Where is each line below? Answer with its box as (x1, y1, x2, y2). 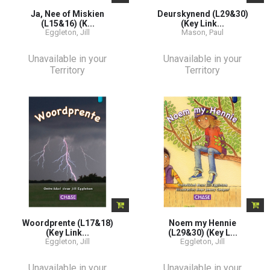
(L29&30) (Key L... (168, 227, 237, 237)
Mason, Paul (181, 27, 224, 37)
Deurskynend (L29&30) (157, 8, 248, 19)
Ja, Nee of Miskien (31, 8, 104, 19)
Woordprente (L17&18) (22, 218, 113, 228)
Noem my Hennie (169, 218, 236, 228)
